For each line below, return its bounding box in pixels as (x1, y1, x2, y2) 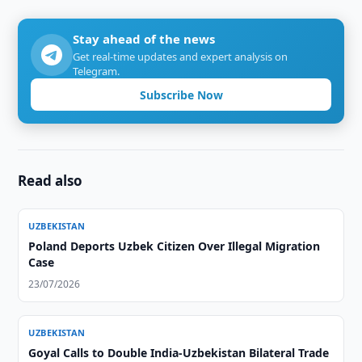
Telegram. (73, 64, 120, 78)
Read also (18, 171, 83, 190)
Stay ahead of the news (73, 31, 216, 47)
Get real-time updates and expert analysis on (73, 49, 288, 64)
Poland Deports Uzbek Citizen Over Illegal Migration (28, 238, 321, 254)
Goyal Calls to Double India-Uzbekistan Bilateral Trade (28, 345, 330, 360)
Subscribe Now (139, 86, 223, 103)
